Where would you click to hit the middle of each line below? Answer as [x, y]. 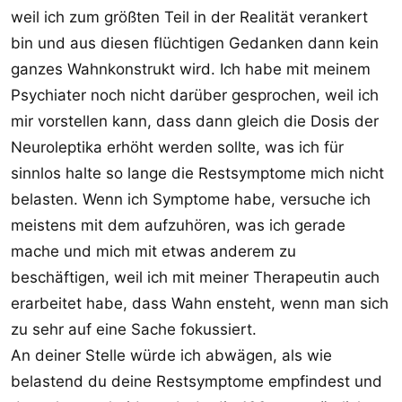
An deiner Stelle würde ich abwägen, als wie [171, 355]
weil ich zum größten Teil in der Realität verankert [189, 17]
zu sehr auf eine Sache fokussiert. [134, 329]
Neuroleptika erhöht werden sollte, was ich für [177, 147]
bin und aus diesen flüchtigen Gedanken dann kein [195, 43]
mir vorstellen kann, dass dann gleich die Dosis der [195, 121]
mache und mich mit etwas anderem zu [153, 251]
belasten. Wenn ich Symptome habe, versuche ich [191, 199]
